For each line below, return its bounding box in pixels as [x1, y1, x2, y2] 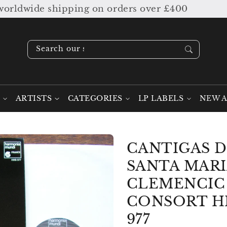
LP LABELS [138, 94, 184, 103]
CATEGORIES [67, 94, 123, 103]
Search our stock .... [36, 45, 116, 54]
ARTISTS [15, 94, 52, 103]
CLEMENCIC [126, 175, 225, 192]
